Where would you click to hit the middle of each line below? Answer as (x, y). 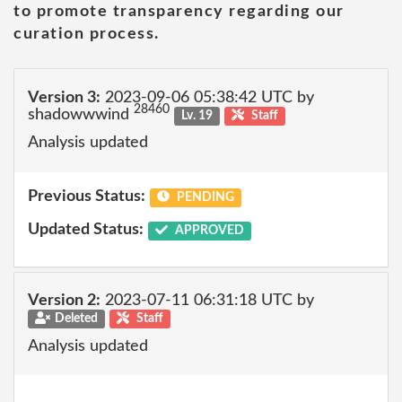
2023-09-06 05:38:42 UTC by (207, 97)
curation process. (87, 34)
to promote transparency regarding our (179, 12)
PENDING (204, 197)
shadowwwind (81, 114)
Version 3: (64, 97)
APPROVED (208, 231)
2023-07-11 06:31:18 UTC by (207, 301)
